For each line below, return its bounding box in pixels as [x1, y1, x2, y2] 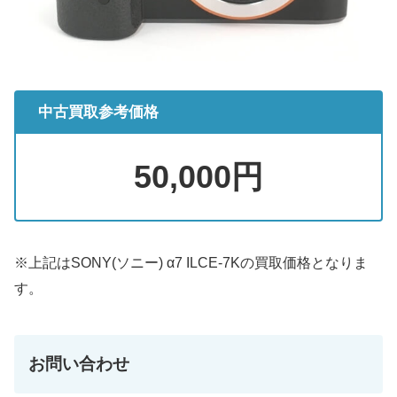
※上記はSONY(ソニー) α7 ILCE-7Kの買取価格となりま [14, 255, 368, 271]
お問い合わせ [28, 354, 129, 373]
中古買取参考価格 [38, 104, 160, 121]
